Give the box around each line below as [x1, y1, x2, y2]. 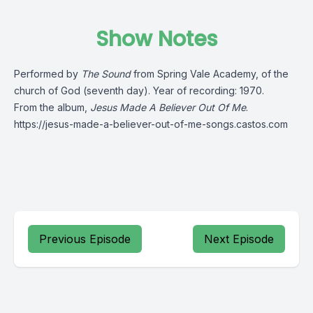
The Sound [81, 68, 131, 80]
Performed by [14, 68, 81, 80]
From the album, [14, 101, 90, 113]
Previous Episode [39, 232, 131, 246]
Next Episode [204, 232, 274, 246]
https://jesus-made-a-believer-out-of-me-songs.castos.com [14, 118, 288, 130]
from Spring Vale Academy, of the [131, 68, 289, 80]
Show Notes [96, 24, 217, 54]
